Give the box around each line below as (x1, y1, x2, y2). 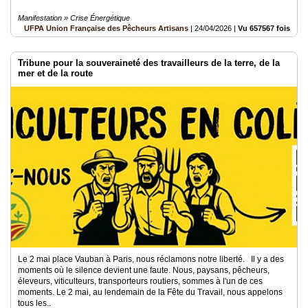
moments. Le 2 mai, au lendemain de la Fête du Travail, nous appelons (18, 287, 283, 297)
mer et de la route (18, 68, 93, 78)
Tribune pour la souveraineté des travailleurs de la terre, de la (18, 58, 280, 68)
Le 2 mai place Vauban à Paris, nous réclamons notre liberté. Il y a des (18, 254, 284, 264)
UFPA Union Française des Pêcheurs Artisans (24, 24, 188, 32)
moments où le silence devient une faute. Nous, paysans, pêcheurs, (18, 265, 269, 275)
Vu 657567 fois (238, 24, 290, 32)
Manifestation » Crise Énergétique (18, 14, 130, 22)
